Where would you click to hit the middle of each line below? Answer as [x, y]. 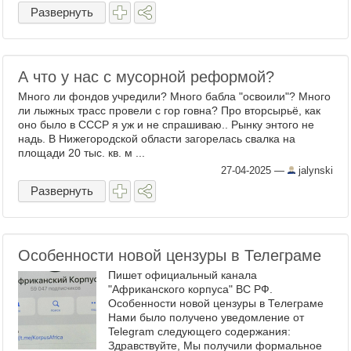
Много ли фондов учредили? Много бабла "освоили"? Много [174, 96]
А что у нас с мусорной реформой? [146, 77]
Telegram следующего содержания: [199, 331]
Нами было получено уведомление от [206, 317]
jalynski [314, 170]
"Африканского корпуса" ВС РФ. [190, 289]
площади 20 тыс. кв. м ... [81, 153]
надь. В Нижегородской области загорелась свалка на [157, 139]
